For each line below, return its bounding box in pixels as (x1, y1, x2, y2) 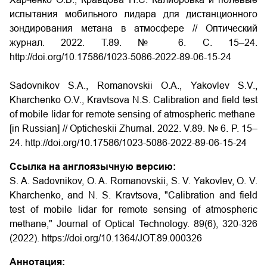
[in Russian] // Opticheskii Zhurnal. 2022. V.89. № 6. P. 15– (10, 123, 257, 133)
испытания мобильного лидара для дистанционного (10, 9, 257, 19)
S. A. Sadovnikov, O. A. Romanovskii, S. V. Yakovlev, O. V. (10, 176, 257, 186)
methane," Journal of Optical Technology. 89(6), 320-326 (10, 219, 257, 229)
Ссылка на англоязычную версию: (10, 162, 176, 172)
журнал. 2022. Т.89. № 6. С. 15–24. (10, 38, 257, 48)
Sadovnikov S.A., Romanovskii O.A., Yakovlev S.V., (10, 80, 257, 91)
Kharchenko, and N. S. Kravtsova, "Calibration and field (10, 190, 257, 200)
